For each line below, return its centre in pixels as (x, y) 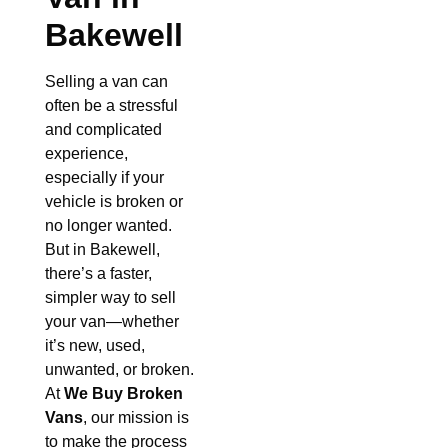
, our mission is (136, 418)
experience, (86, 154)
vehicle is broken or (114, 202)
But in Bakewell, (102, 250)
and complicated (103, 130)
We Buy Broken (123, 394)
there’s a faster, (98, 274)
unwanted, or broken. (119, 370)
